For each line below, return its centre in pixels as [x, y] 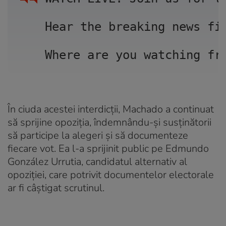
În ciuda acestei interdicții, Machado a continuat [111, 109]
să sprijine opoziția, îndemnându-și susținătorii [109, 122]
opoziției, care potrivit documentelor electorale [111, 175]
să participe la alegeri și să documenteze [98, 135]
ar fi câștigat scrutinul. [56, 188]
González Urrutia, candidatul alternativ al [97, 161]
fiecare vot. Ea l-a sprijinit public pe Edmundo [108, 148]
